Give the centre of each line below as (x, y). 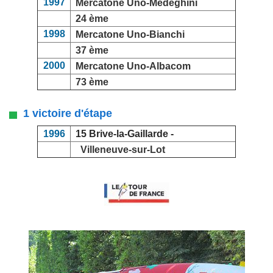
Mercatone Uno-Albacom (133, 66)
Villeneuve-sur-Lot (122, 150)
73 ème (92, 82)
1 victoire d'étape (65, 114)
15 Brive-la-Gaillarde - (122, 134)
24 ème (92, 19)
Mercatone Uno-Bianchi (130, 35)
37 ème (92, 51)
